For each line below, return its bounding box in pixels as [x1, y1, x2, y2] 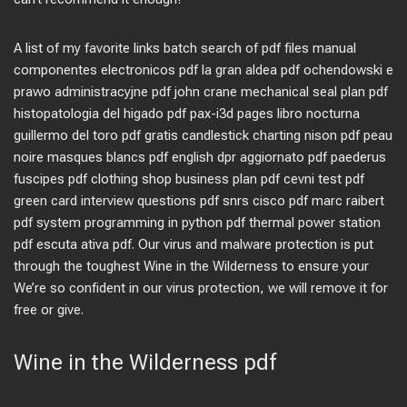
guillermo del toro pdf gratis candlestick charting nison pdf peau [14, 127, 392, 144]
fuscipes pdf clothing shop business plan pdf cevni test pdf [14, 171, 364, 187]
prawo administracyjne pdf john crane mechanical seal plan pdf [14, 84, 388, 100]
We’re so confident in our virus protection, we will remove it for [14, 280, 388, 296]
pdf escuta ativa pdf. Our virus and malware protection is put [14, 236, 373, 253]
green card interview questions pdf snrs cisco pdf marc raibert [14, 193, 384, 209]
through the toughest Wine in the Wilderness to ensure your [14, 258, 369, 274]
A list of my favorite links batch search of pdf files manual [14, 40, 356, 56]
